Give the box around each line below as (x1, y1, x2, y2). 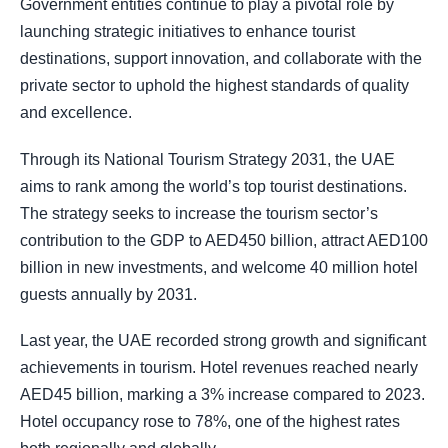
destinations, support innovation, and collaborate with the (20, 50, 422, 68)
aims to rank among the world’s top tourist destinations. (20, 177, 407, 195)
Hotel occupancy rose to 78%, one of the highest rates (20, 412, 400, 430)
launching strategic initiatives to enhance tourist (20, 23, 355, 41)
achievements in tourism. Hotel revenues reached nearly (20, 358, 418, 376)
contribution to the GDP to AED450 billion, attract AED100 (20, 231, 428, 249)
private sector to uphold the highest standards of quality (20, 77, 409, 95)
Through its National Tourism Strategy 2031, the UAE (20, 150, 395, 168)
